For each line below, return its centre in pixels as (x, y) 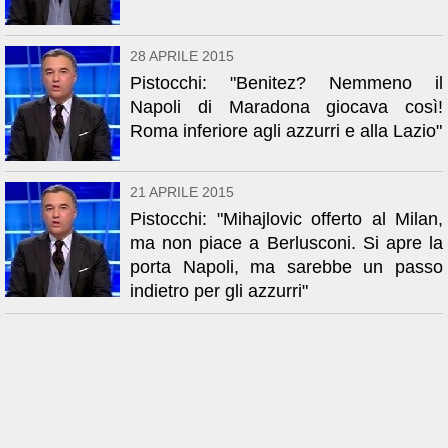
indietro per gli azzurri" (219, 291)
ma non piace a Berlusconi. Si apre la (286, 243)
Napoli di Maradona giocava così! (286, 107)
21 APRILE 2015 (182, 192)
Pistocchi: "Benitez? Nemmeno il (286, 83)
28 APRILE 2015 (182, 56)
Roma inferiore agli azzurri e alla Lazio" (286, 131)
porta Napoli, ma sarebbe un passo (286, 267)
